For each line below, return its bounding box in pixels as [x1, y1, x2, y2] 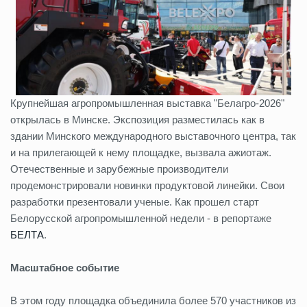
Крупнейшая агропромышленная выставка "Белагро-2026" [10, 97, 284, 109]
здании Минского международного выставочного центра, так [10, 130, 296, 142]
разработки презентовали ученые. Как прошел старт [10, 196, 259, 208]
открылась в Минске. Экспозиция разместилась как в [10, 114, 265, 125]
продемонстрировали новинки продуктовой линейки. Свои [10, 180, 284, 191]
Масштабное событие [10, 262, 119, 273]
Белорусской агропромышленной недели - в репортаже [10, 212, 271, 224]
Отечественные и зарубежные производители [10, 163, 228, 175]
